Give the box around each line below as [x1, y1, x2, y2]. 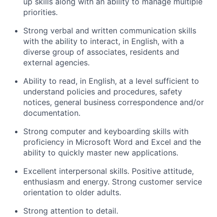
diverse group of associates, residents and [23, 47, 179, 57]
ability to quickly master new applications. [23, 148, 178, 157]
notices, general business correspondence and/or [23, 97, 204, 107]
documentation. [23, 108, 80, 118]
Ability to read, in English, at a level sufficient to [23, 76, 199, 86]
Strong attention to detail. [23, 206, 118, 216]
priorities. [23, 7, 58, 17]
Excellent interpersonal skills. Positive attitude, [23, 166, 194, 176]
